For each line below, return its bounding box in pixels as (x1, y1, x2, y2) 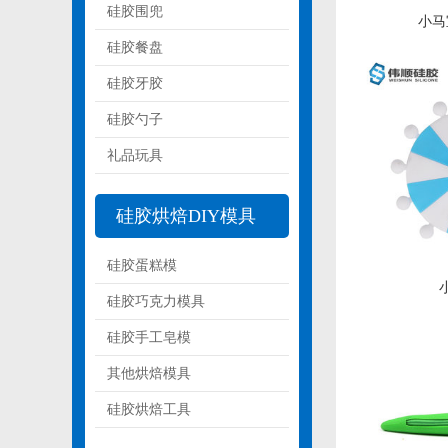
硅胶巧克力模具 (107, 294, 205, 309)
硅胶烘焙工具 (107, 402, 191, 417)
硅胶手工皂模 (107, 330, 191, 345)
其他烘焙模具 (107, 366, 191, 381)
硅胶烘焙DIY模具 (116, 206, 256, 226)
